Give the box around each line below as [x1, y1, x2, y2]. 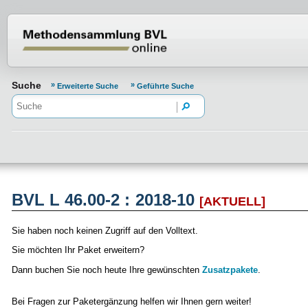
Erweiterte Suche [57, 82, 120, 90]
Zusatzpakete [202, 264, 258, 275]
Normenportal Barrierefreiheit [14, 15, 244, 34]
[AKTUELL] [199, 194, 266, 209]
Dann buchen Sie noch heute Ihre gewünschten [12, 264, 202, 275]
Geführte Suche [137, 82, 194, 90]
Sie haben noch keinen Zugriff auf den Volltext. [12, 225, 198, 236]
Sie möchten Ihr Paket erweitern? [12, 245, 144, 256]
